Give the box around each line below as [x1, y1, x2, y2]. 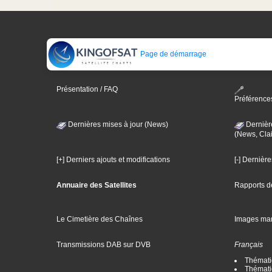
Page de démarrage [138, 50, 206, 59]
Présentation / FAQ [56, 85, 118, 94]
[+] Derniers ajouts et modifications [56, 155, 170, 164]
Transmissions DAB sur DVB [56, 240, 151, 250]
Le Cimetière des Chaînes [56, 214, 143, 223]
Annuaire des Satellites [56, 180, 137, 189]
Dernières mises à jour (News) [66, 120, 168, 129]
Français [234, 240, 263, 250]
